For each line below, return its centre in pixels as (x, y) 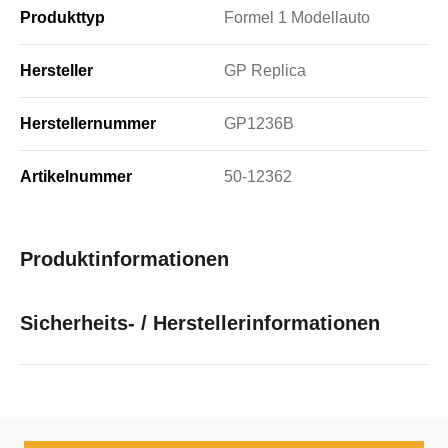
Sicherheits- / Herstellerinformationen (200, 322)
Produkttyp (62, 17)
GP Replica (265, 70)
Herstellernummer (88, 123)
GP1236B (259, 123)
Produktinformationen (124, 258)
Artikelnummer (76, 176)
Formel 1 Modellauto (297, 17)
